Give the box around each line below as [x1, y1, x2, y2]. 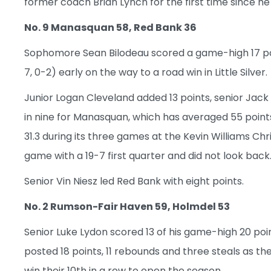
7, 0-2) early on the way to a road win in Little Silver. [24, 65, 267, 79]
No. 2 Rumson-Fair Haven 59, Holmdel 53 [24, 199, 230, 214]
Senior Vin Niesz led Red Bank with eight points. [24, 174, 244, 188]
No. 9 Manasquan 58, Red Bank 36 [24, 20, 197, 34]
